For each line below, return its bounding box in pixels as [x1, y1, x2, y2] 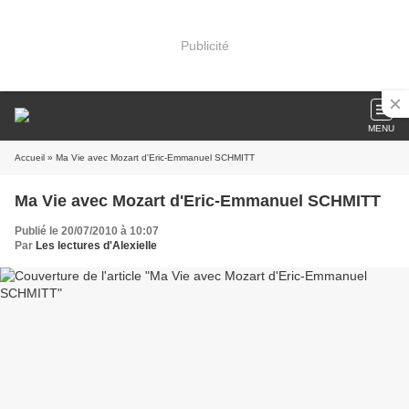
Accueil [15, 152, 45, 163]
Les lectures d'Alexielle [36, 239, 157, 252]
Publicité [180, 37, 229, 53]
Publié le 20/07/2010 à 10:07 [15, 225, 159, 237]
